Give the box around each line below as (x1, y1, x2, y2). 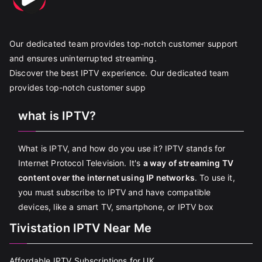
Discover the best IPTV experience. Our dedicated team (9, 68, 229, 78)
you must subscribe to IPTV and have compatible (18, 187, 211, 197)
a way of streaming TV (143, 158, 233, 168)
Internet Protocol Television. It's (18, 158, 143, 168)
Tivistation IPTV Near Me (9, 221, 151, 235)
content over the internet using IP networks (18, 173, 195, 182)
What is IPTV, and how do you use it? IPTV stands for (18, 143, 226, 153)
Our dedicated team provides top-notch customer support (9, 39, 238, 49)
